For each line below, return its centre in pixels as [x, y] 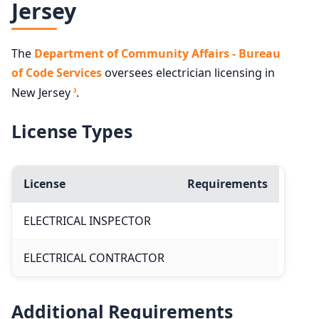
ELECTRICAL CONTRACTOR [94, 258]
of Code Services [57, 73]
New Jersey [42, 93]
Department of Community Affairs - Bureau [157, 54]
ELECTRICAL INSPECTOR [87, 221]
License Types [72, 131]
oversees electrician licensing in [188, 73]
